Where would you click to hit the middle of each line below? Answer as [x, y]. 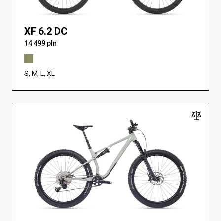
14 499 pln [40, 44]
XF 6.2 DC [46, 31]
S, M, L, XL [39, 74]
